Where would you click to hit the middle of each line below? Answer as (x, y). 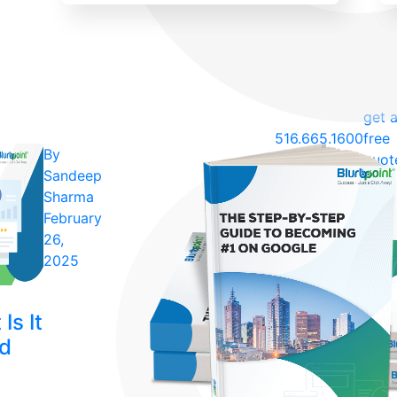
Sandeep (73, 175)
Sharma (69, 197)
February (73, 218)
